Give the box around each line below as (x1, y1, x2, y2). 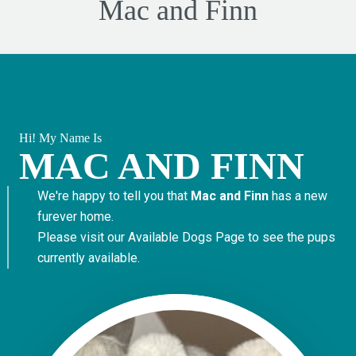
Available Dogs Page (127, 229, 245, 245)
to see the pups (244, 229, 335, 245)
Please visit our (37, 229, 128, 245)
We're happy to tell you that (37, 188, 191, 203)
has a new (268, 188, 327, 203)
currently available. (37, 250, 140, 265)
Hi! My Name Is (18, 130, 102, 145)
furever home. (37, 208, 114, 224)
